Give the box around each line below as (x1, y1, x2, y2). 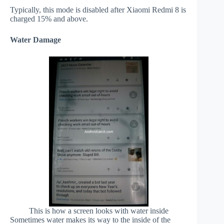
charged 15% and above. (10, 14, 88, 23)
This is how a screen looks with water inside (28, 206, 168, 215)
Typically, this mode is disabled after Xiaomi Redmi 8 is (10, 5, 186, 14)
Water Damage (10, 35, 61, 44)
